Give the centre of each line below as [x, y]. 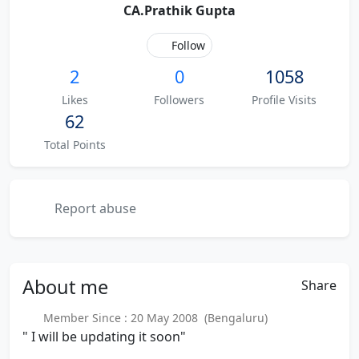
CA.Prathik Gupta [179, 10]
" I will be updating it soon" [104, 337]
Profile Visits [284, 100]
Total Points [75, 145]
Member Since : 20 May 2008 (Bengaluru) [152, 318]
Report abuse [94, 208]
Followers [179, 100]
